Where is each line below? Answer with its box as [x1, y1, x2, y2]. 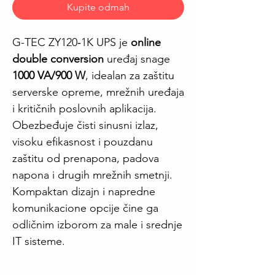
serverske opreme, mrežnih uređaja [12, 85, 184, 99]
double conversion [12, 52, 104, 66]
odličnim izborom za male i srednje [12, 218, 182, 231]
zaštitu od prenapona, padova [12, 152, 159, 165]
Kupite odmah [67, 1, 130, 13]
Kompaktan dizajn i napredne [12, 185, 155, 198]
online [131, 36, 161, 49]
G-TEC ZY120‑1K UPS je [12, 36, 131, 49]
